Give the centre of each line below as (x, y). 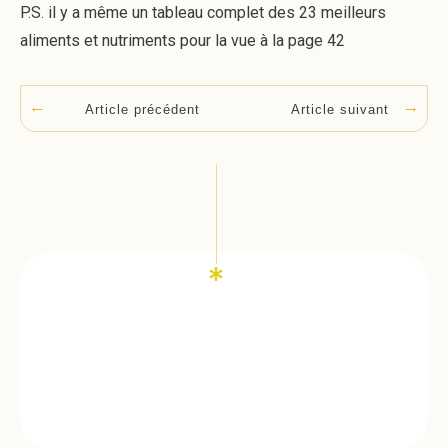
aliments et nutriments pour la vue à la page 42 (182, 40)
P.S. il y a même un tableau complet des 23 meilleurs (203, 12)
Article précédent (142, 110)
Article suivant (340, 109)
